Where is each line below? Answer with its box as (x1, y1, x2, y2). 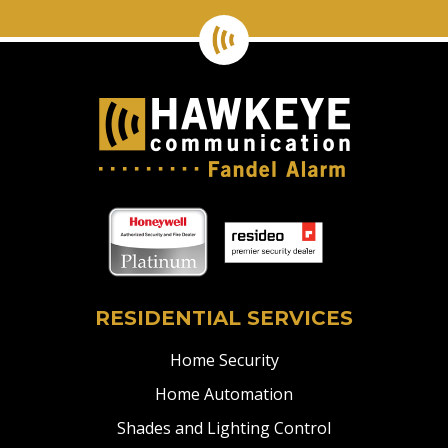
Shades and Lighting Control (117, 417, 331, 440)
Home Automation (155, 383, 293, 406)
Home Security (169, 349, 279, 372)
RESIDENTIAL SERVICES (95, 306, 353, 331)
